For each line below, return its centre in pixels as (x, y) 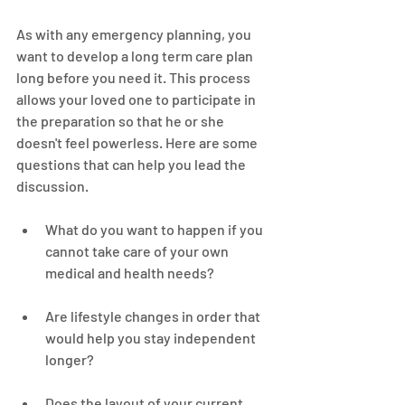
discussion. (52, 186)
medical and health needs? (130, 273)
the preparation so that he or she (122, 121)
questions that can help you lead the (132, 164)
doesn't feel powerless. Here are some (138, 142)
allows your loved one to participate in (137, 99)
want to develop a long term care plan (136, 56)
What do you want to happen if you (155, 229)
